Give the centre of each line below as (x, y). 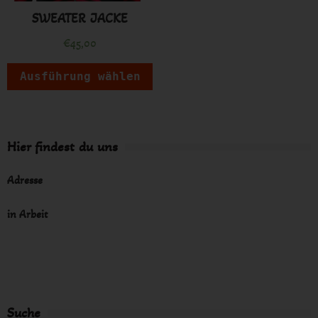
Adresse (25, 180)
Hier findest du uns (62, 147)
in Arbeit (27, 214)
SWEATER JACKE (80, 18)
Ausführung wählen (80, 77)
